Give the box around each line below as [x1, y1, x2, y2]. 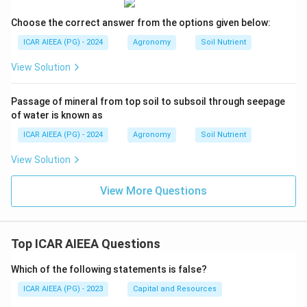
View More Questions [100, 184, 207, 198]
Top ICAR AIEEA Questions [11, 236, 160, 251]
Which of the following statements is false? [11, 264, 207, 275]
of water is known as [11, 110, 103, 121]
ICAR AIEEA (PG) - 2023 [23, 284, 103, 294]
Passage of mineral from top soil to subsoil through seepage [11, 96, 285, 108]
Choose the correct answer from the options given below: [11, 17, 271, 29]
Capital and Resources [133, 284, 217, 294]
